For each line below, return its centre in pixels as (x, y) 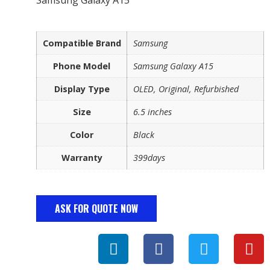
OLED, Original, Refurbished (186, 89)
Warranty (82, 157)
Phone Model (82, 66)
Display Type (82, 89)
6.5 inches (152, 111)
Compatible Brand (82, 43)
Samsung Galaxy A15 (173, 66)
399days (149, 157)
